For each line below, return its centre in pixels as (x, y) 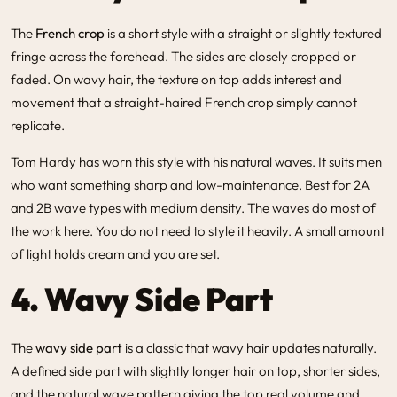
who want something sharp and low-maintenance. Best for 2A (190, 184)
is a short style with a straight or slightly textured (243, 33)
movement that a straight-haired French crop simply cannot (184, 102)
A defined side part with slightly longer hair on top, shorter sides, (195, 370)
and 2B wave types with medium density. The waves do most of (193, 207)
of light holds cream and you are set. (115, 253)
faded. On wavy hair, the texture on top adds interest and (176, 79)
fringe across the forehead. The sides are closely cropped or (183, 56)
